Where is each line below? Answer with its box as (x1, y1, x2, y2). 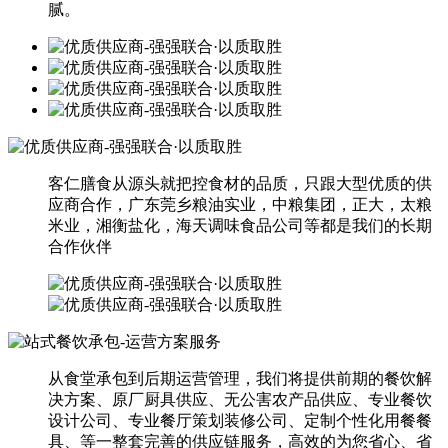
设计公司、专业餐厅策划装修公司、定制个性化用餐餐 (48, 411, 432, 429)
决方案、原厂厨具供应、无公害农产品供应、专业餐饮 (48, 390, 432, 408)
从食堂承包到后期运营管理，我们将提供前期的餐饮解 (48, 369, 432, 387)
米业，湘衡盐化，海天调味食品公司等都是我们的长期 (48, 216, 432, 234)
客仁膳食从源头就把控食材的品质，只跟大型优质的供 (48, 174, 432, 192)
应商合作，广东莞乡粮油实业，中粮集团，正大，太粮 (48, 195, 432, 213)
